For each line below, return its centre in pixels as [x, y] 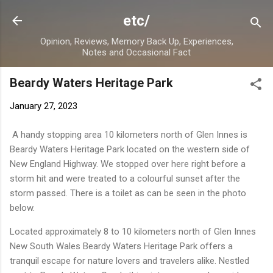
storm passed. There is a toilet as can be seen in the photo [128, 193]
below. [22, 207]
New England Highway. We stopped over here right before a [128, 164]
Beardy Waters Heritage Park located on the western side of [130, 149]
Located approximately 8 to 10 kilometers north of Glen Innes [133, 231]
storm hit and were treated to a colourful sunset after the [125, 178]
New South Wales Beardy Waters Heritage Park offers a [121, 246]
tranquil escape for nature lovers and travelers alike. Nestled [129, 261]
